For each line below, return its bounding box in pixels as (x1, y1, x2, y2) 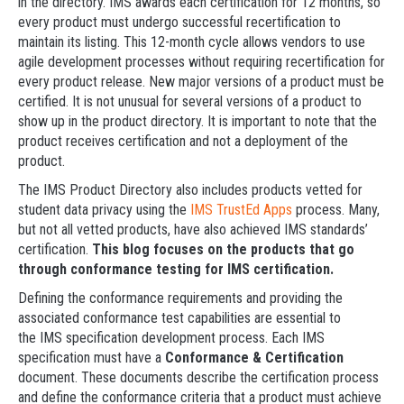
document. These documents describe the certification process (18, 369, 379, 386)
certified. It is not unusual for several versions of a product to (18, 93, 362, 110)
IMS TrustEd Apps (190, 201, 292, 218)
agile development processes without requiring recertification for (18, 53, 385, 70)
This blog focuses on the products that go (92, 241, 354, 258)
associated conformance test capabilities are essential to (18, 309, 341, 326)
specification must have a (18, 349, 165, 366)
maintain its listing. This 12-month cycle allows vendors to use (18, 33, 365, 50)
